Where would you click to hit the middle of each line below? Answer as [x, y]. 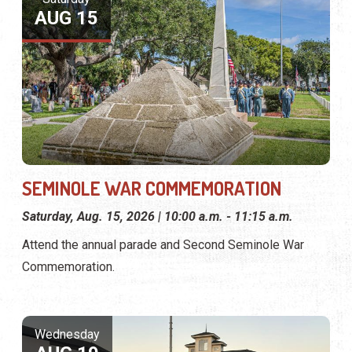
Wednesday [67, 334]
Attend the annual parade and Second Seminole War [163, 244]
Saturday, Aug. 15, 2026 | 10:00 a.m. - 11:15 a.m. [158, 216]
